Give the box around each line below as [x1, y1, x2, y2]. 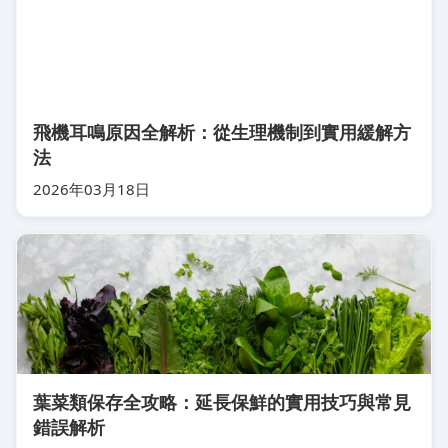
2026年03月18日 [33, 179, 150, 199]
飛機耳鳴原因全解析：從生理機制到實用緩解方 [33, 120, 411, 144]
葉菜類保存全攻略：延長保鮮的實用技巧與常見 [33, 390, 411, 414]
